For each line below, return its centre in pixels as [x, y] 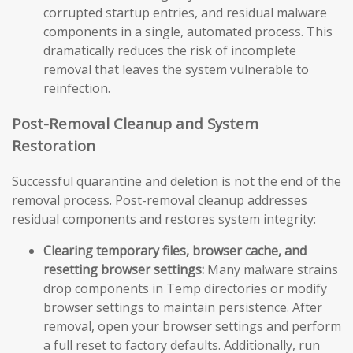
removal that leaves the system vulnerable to [176, 70]
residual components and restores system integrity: [164, 219]
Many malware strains [271, 269]
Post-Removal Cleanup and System [135, 124]
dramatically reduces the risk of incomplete [170, 51]
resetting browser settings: [124, 269]
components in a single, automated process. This [188, 32]
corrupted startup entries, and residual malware [185, 13]
